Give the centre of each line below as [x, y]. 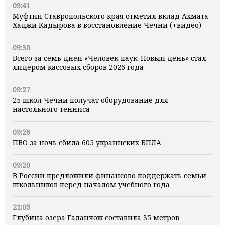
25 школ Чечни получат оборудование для [90, 100]
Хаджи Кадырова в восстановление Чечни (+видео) [107, 25]
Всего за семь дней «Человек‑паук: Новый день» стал [109, 58]
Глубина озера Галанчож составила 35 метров [96, 218]
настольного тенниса [51, 109]
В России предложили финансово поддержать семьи [109, 176]
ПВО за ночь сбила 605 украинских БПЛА [87, 143]
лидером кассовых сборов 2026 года [78, 67]
